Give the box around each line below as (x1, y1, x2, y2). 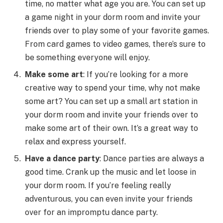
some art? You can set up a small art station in (25, 97, 198, 107)
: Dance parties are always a (100, 154, 204, 164)
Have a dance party (25, 154, 100, 164)
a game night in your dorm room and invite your (25, 12, 201, 22)
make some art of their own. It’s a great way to (25, 123, 198, 133)
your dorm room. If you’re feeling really (25, 181, 171, 191)
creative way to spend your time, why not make (25, 83, 200, 93)
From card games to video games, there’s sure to (25, 39, 206, 49)
